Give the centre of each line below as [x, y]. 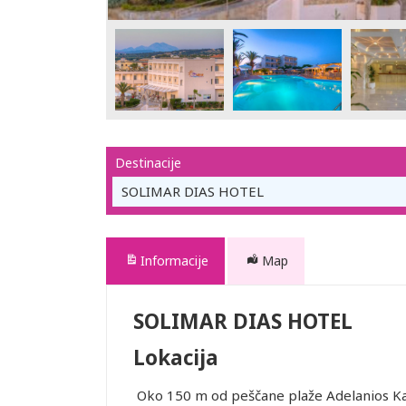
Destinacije [148, 163]
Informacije [174, 261]
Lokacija [176, 358]
